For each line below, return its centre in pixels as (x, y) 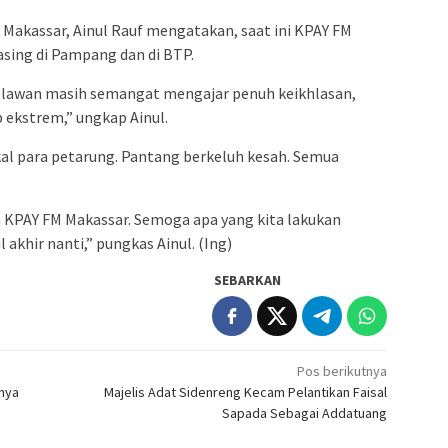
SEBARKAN (248, 280)
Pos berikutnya (342, 371)
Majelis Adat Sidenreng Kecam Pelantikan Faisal (246, 392)
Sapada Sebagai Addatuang (305, 413)
